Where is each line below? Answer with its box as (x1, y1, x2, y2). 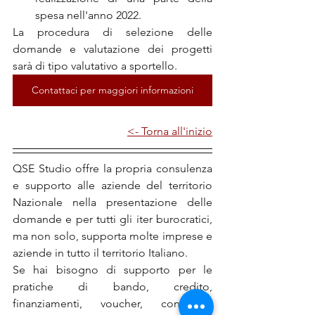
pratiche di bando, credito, (13, 280, 212, 293)
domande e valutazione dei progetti (13, 42, 212, 56)
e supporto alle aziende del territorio (13, 179, 212, 192)
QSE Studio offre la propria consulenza (13, 162, 212, 175)
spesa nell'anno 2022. (35, 8, 141, 22)
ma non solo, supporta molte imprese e (13, 229, 212, 243)
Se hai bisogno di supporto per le (13, 263, 212, 276)
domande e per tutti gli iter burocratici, (13, 212, 212, 226)
